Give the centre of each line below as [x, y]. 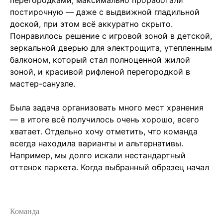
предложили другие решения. [69, 203]
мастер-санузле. [43, 84]
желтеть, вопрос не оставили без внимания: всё [106, 179]
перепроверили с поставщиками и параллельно [105, 191]
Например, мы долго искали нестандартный [98, 156]
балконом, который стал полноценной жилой [100, 60]
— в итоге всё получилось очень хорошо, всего [105, 120]
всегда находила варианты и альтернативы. [97, 144]
